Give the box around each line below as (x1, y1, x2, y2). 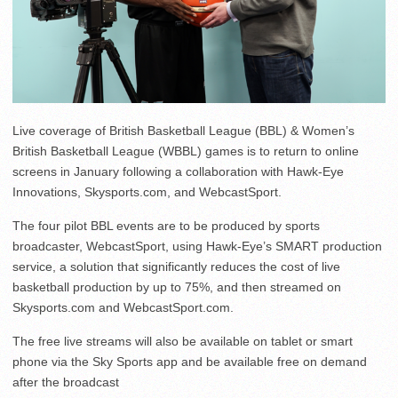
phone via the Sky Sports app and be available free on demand (12, 354, 367, 370)
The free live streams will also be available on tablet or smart (12, 334, 353, 349)
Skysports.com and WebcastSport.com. (12, 300, 234, 315)
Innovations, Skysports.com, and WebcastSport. (12, 185, 282, 200)
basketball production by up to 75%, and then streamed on (12, 280, 341, 295)
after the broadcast (12, 375, 119, 390)
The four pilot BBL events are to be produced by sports (12, 219, 320, 234)
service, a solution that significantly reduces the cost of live (12, 259, 340, 275)
